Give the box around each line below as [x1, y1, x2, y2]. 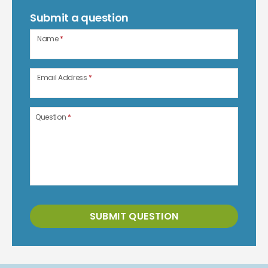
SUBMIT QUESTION [89, 209, 179, 223]
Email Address [37, 72, 89, 83]
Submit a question [30, 10, 129, 25]
